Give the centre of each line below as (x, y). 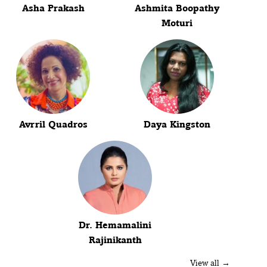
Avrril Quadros (53, 124)
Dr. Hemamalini (115, 225)
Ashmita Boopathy (177, 8)
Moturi (177, 23)
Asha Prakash (53, 8)
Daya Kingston (177, 124)
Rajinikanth (115, 240)
